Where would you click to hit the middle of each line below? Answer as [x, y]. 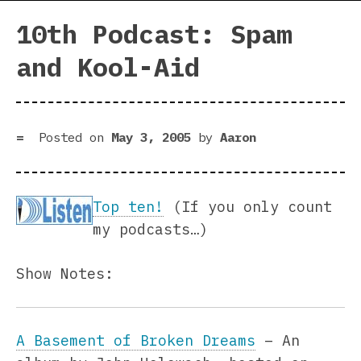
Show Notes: [65, 273]
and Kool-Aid [108, 67]
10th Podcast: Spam [154, 34]
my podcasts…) [150, 229]
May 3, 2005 [151, 137]
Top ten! [128, 206]
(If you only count [248, 206]
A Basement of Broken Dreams [136, 340]
